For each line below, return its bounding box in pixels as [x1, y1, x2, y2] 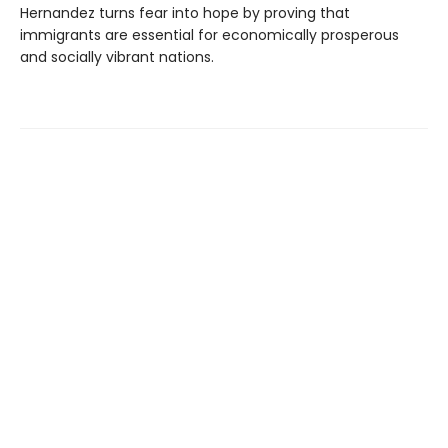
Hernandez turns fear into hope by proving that [20, 3, 350, 24]
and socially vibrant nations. [20, 47, 214, 68]
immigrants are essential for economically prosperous [20, 25, 399, 46]
